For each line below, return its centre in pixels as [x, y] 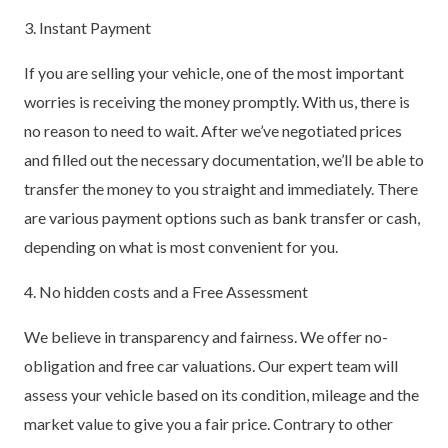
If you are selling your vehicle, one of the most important [214, 72]
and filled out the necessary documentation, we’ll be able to [224, 159]
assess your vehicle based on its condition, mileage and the [221, 394]
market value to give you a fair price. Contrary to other [208, 423]
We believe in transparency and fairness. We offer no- [206, 336]
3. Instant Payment [87, 27]
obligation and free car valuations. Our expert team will [211, 365]
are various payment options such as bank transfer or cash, [222, 217]
